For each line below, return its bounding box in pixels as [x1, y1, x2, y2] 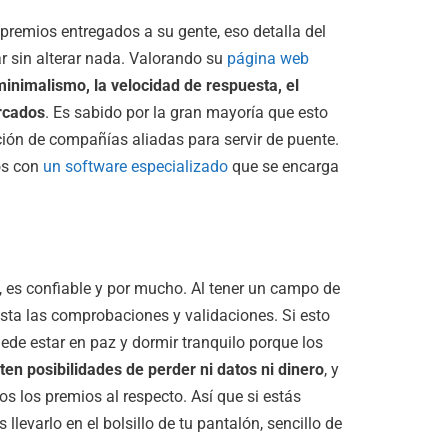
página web [223, 48, 309, 68]
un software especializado [43, 156, 228, 176]
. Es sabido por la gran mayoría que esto [45, 102, 328, 122]
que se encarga [228, 156, 339, 176]
